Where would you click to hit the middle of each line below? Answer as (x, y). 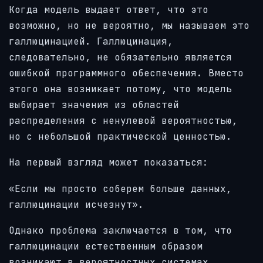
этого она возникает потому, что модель (120, 89)
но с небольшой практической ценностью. (120, 136)
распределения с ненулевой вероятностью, (123, 120)
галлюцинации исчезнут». (76, 204)
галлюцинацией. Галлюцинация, (91, 41)
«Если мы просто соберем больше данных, (120, 188)
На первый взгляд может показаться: (109, 163)
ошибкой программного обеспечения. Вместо (126, 73)
